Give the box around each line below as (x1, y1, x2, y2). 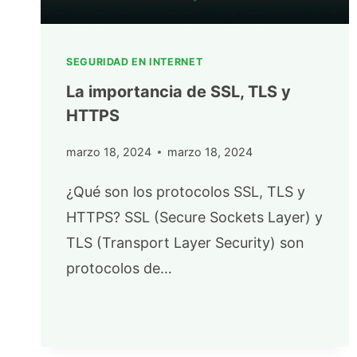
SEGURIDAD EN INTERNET (66, 56, 203, 69)
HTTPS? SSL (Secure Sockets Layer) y (66, 208, 323, 226)
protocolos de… (66, 259, 172, 277)
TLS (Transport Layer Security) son (66, 233, 304, 251)
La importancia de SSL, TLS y (66, 82, 291, 102)
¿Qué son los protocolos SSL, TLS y (66, 182, 305, 200)
